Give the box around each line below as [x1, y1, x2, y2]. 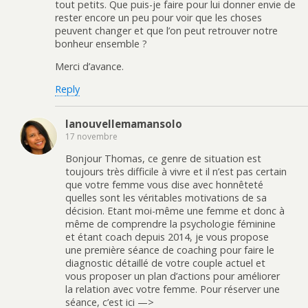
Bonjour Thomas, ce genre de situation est [65, 152, 261, 166]
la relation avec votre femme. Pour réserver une [65, 283, 280, 296]
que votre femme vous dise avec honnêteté [65, 178, 263, 192]
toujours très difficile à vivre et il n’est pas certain [65, 165, 287, 179]
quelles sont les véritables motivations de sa [65, 191, 267, 205]
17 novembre [65, 130, 118, 142]
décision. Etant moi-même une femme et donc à [65, 204, 285, 218]
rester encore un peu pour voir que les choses [55, 10, 262, 24]
